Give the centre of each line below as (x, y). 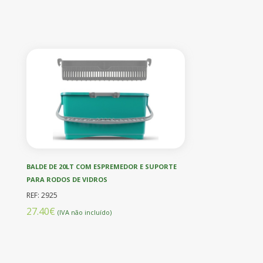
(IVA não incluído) (85, 212)
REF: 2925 (42, 195)
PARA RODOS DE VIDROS (67, 179)
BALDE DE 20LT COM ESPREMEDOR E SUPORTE (102, 166)
